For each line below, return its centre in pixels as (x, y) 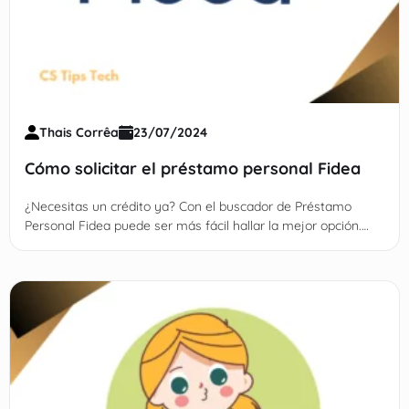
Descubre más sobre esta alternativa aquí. (148, 244)
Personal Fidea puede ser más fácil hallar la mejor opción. (193, 225)
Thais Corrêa (79, 132)
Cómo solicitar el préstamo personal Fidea (192, 168)
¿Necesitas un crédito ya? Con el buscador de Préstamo (188, 206)
